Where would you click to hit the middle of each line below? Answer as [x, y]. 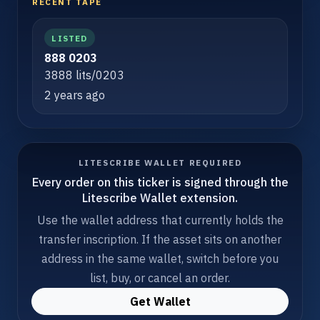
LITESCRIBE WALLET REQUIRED [160, 163]
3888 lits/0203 [84, 75]
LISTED [70, 38]
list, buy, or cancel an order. [160, 278]
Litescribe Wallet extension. [160, 198]
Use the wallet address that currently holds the [160, 220]
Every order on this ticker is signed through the [160, 182]
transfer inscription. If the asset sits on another [160, 240]
